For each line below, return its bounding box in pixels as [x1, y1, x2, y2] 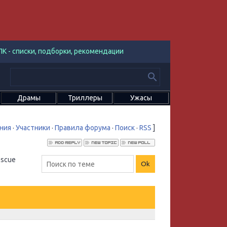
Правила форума [55, 124, 110, 132]
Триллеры [67, 94, 102, 102]
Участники [16, 124, 50, 132]
